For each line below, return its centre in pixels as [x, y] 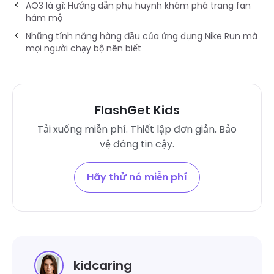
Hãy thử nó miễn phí [137, 177]
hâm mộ [44, 17]
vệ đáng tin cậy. [137, 144]
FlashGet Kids [137, 110]
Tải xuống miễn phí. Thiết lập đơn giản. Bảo [137, 129]
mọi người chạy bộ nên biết [83, 48]
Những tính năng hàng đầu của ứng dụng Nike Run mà [142, 36]
